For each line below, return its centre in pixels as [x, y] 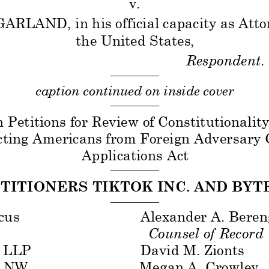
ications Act [150, 153]
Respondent [223, 58]
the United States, [135, 38]
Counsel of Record [207, 231]
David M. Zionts [194, 248]
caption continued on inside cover [136, 89]
